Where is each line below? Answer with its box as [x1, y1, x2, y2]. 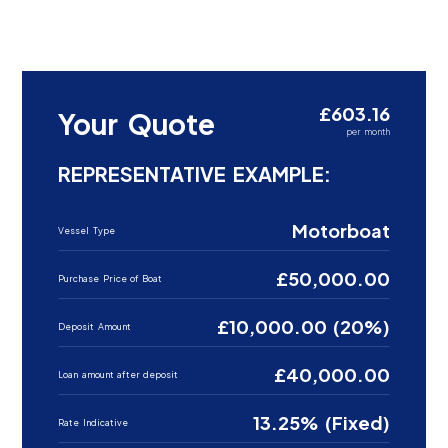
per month [346, 126, 390, 138]
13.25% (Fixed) [252, 410, 390, 434]
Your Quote [58, 105, 215, 141]
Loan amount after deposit [58, 368, 179, 380]
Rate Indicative [58, 416, 128, 428]
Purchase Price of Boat [58, 272, 163, 284]
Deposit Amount [58, 320, 131, 332]
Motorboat [291, 218, 390, 242]
